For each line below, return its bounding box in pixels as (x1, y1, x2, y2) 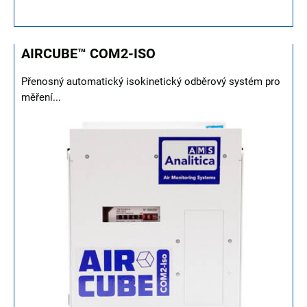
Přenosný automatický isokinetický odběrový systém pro (21, 75, 280, 88)
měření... (21, 90, 61, 103)
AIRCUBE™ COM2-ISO (21, 45, 156, 62)
